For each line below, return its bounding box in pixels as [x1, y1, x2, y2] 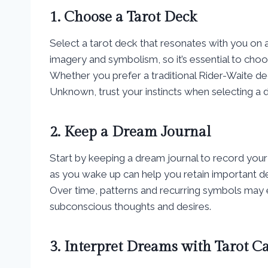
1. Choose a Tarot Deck [50, 8, 197, 26]
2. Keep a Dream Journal [50, 123, 211, 141]
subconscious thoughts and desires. [50, 200, 211, 212]
